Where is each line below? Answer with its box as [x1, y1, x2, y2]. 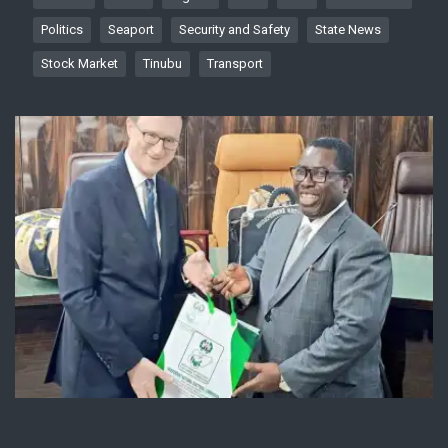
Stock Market [41, 55, 118, 71]
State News [315, 21, 381, 37]
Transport [207, 55, 263, 71]
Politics [41, 21, 83, 37]
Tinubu [143, 55, 182, 71]
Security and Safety [179, 21, 290, 37]
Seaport [108, 21, 154, 37]
